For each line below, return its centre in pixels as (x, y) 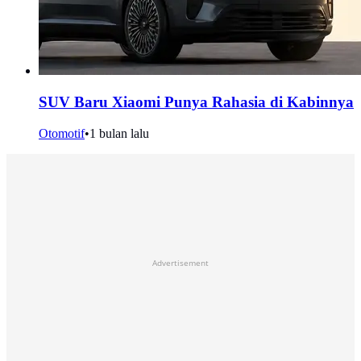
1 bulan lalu (119, 133)
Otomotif (62, 133)
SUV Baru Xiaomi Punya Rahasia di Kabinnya (196, 102)
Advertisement (180, 262)
